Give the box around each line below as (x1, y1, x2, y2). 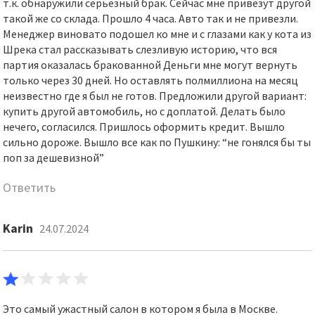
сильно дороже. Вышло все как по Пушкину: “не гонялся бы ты (3, 135, 311, 149)
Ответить (3, 179, 56, 195)
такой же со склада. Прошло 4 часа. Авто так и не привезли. (3, 11, 299, 25)
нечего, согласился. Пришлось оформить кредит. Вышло (3, 120, 285, 134)
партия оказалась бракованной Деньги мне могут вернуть (3, 58, 298, 72)
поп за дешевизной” (3, 150, 105, 165)
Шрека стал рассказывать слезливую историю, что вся (3, 42, 278, 56)
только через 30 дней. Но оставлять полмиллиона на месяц (3, 73, 299, 87)
